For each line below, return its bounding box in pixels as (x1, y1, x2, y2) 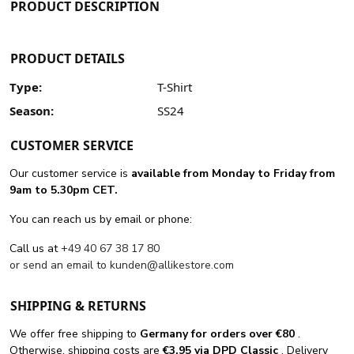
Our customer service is (9, 166, 131, 182)
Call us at (9, 241, 61, 257)
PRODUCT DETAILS (10, 50, 125, 68)
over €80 (249, 326, 295, 342)
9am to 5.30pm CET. (9, 183, 118, 198)
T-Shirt (156, 79, 192, 96)
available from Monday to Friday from (131, 166, 335, 182)
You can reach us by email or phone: (9, 212, 192, 228)
